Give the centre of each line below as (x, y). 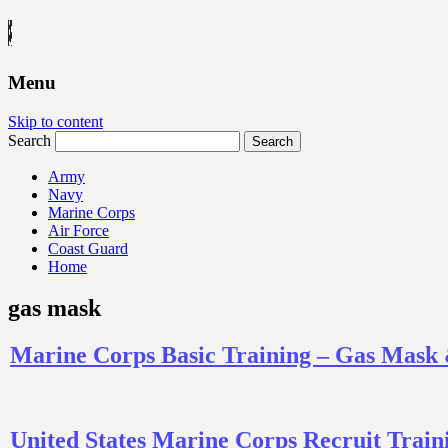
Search (29, 140)
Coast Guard (88, 248)
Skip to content (55, 121)
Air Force (78, 230)
